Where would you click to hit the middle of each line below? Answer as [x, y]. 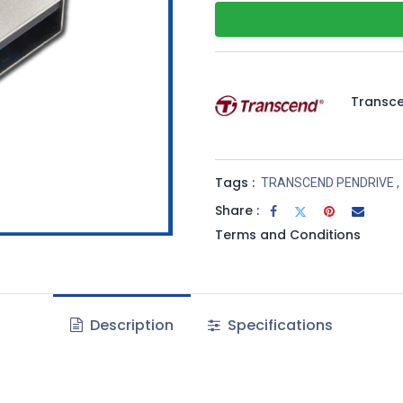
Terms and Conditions [288, 234]
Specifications [279, 325]
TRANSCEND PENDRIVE [327, 182]
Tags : [235, 182]
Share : [237, 210]
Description [130, 325]
